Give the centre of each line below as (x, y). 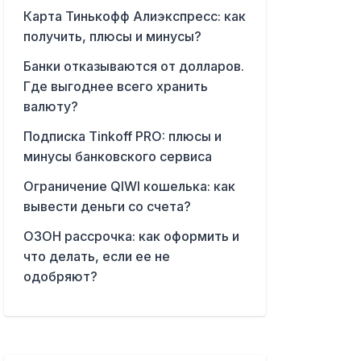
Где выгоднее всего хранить (115, 87)
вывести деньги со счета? (107, 207)
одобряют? (60, 277)
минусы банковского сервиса (117, 157)
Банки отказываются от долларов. (133, 66)
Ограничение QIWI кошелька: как (129, 187)
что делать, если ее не (96, 257)
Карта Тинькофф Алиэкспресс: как (134, 17)
